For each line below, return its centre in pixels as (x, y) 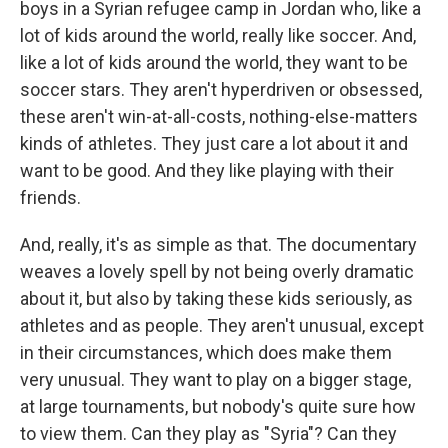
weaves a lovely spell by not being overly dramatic (217, 271)
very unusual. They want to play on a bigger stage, (215, 379)
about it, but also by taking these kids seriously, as (216, 298)
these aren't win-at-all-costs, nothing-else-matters (219, 116)
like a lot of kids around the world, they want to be (214, 62)
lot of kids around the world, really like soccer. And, (218, 35)
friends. (50, 197)
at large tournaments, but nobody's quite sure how (218, 406)
